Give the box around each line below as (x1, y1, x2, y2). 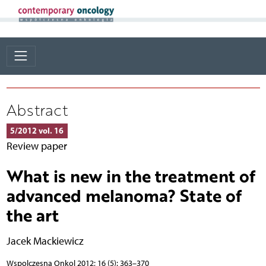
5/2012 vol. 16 (10, 125, 64, 136)
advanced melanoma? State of (6, 183, 242, 207)
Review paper (7, 139, 67, 152)
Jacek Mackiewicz (6, 234, 84, 247)
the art (6, 202, 59, 227)
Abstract (6, 99, 68, 121)
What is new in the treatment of (6, 163, 255, 188)
